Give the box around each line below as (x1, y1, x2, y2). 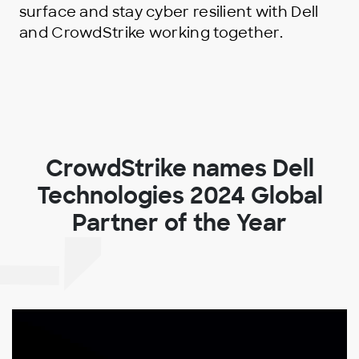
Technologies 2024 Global (36, 181, 323, 212)
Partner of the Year (72, 208, 287, 239)
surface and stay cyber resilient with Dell (19, 2, 319, 22)
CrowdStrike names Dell (45, 154, 314, 184)
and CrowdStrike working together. (19, 23, 283, 43)
